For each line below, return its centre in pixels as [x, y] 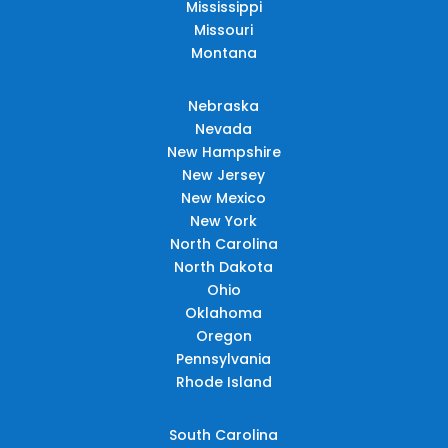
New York [224, 220]
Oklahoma [224, 312]
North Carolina [223, 243]
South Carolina [224, 434]
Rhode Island [223, 381]
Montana [223, 52]
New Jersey [224, 174]
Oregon [223, 335]
